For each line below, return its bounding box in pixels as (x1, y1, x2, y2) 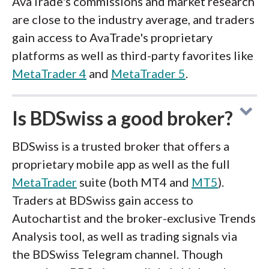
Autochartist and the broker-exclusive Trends (12, 211, 256, 225)
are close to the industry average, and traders (12, 12, 255, 26)
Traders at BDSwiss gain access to (12, 193, 193, 207)
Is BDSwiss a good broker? (12, 106, 233, 130)
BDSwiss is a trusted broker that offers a (12, 139, 229, 153)
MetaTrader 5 (111, 66, 186, 80)
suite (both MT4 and (77, 175, 192, 189)
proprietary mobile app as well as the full (12, 157, 230, 171)
